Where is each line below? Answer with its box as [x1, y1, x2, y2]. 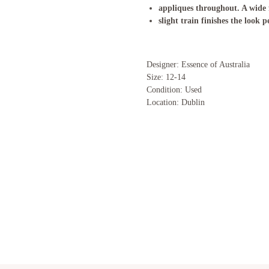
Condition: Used [147, 85, 202, 94]
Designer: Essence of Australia [147, 59, 250, 69]
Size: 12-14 [147, 72, 186, 82]
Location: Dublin [147, 97, 205, 107]
